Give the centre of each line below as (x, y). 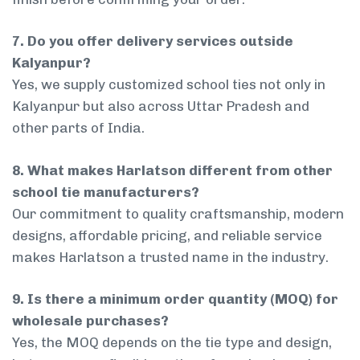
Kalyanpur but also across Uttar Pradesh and (161, 106)
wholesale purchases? (90, 321)
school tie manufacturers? (106, 192)
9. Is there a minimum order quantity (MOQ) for (175, 299)
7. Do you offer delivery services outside (153, 41)
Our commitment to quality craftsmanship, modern (178, 213)
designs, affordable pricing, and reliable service (167, 235)
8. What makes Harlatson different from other (172, 170)
